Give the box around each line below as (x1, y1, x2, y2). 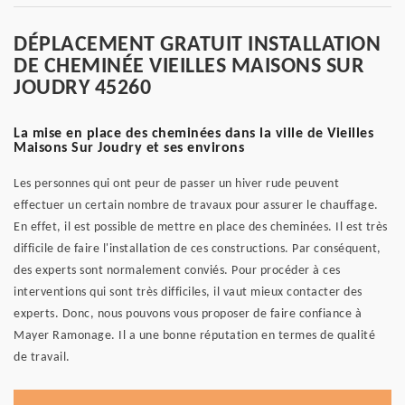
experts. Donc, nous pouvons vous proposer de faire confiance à (14, 307, 362, 321)
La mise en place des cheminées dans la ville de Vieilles (14, 127, 373, 141)
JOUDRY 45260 (14, 78, 151, 99)
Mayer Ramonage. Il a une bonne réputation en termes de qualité (14, 329, 375, 343)
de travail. (14, 351, 71, 364)
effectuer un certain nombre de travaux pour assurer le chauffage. (14, 199, 379, 212)
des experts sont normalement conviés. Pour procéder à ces (14, 264, 341, 278)
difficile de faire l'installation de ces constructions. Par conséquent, (14, 242, 381, 256)
